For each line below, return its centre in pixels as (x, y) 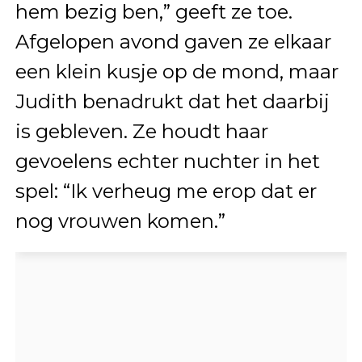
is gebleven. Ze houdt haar (141, 131)
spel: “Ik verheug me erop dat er (166, 191)
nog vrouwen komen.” (120, 221)
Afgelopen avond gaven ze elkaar (173, 41)
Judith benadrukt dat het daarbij (172, 101)
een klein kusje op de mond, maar (177, 71)
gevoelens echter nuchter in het (167, 161)
